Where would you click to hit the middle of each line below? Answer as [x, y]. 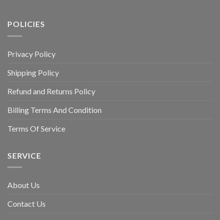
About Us [24, 185]
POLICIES [26, 24]
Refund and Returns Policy [51, 91]
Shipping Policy [33, 72]
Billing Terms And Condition [55, 110]
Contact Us [27, 204]
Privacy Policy [31, 54]
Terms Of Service [36, 128]
